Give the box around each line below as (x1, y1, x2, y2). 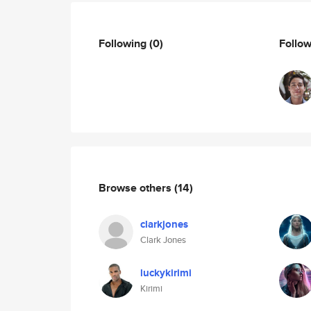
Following (99, 35, 149, 51)
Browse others (99, 179, 174, 196)
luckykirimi (140, 265, 192, 280)
